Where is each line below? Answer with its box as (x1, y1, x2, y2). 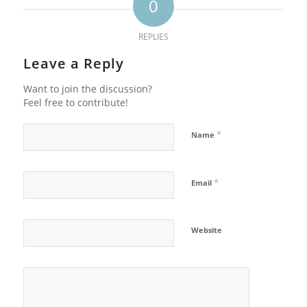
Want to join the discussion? (23, 82, 152, 96)
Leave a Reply (23, 54, 124, 73)
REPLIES (138, 31, 169, 43)
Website (191, 225, 222, 236)
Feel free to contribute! (23, 96, 128, 110)
